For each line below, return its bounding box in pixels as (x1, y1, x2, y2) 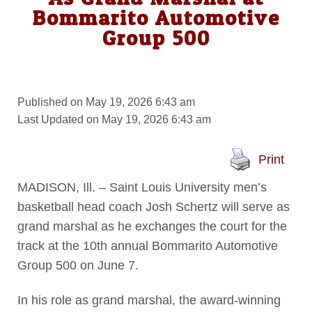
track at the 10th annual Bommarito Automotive (17, 239, 278, 253)
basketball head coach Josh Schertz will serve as (17, 200, 290, 214)
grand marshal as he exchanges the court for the (17, 219, 287, 234)
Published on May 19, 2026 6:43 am (17, 96, 195, 109)
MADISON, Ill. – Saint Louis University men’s (17, 180, 267, 195)
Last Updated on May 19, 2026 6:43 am (17, 114, 211, 126)
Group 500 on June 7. (17, 258, 139, 273)
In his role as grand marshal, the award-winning (17, 292, 281, 307)
